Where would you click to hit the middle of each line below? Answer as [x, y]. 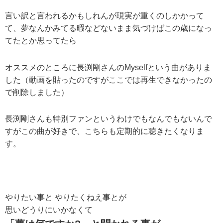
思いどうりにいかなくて [49, 210]
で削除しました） [37, 92]
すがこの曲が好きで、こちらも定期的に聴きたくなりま [105, 131]
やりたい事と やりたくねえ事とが [66, 197]
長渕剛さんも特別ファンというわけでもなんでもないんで [109, 119]
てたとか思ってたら [41, 40]
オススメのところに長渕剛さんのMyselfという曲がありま [108, 67]
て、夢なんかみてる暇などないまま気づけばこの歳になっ [109, 28]
